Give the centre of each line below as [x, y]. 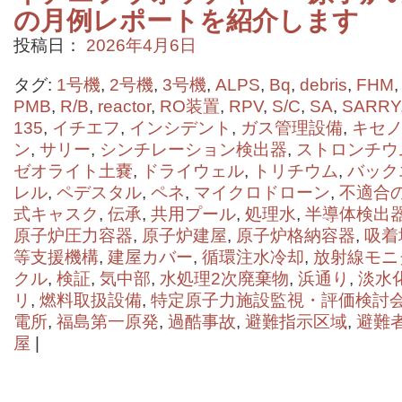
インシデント [180, 128]
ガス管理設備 [292, 128]
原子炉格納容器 [296, 236]
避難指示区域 [296, 322]
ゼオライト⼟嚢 [73, 171]
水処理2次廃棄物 [224, 279]
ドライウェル [193, 171]
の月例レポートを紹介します [186, 21]
